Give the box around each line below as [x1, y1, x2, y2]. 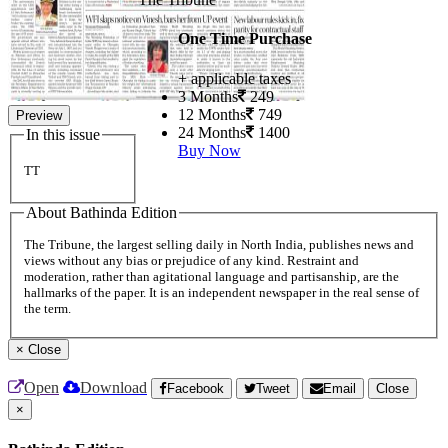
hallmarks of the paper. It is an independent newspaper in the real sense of [24, 285, 419, 301]
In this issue [26, 126, 100, 143]
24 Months [177, 123, 246, 141]
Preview [16, 108, 62, 123]
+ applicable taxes [177, 69, 291, 87]
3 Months [177, 87, 238, 105]
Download [80, 379, 147, 397]
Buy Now [177, 141, 241, 159]
